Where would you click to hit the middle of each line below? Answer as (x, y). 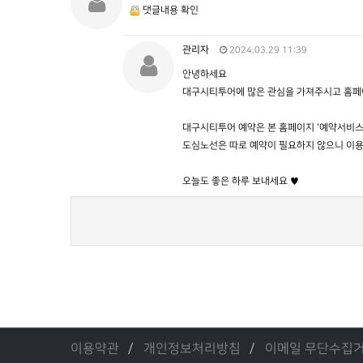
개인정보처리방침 (192, 349)
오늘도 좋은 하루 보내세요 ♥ (241, 181)
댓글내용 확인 (171, 10)
